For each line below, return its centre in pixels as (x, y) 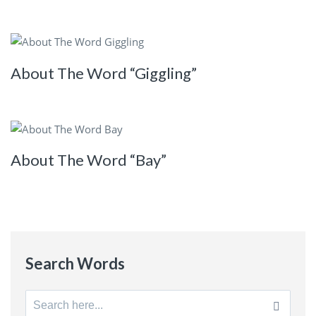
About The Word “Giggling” (104, 73)
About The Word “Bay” (89, 160)
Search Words (75, 264)
